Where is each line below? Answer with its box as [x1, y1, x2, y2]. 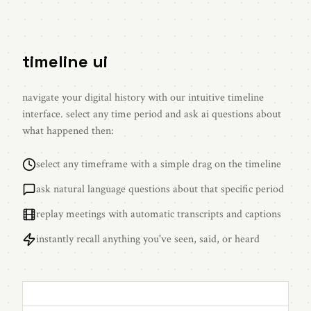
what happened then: [22, 124, 114, 139]
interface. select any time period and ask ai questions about [22, 107, 281, 122]
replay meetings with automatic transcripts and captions [36, 207, 281, 222]
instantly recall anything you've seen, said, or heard [36, 232, 260, 247]
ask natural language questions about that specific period [36, 182, 284, 197]
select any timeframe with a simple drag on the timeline [36, 157, 281, 172]
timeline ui [22, 51, 108, 73]
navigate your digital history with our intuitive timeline [22, 90, 264, 106]
